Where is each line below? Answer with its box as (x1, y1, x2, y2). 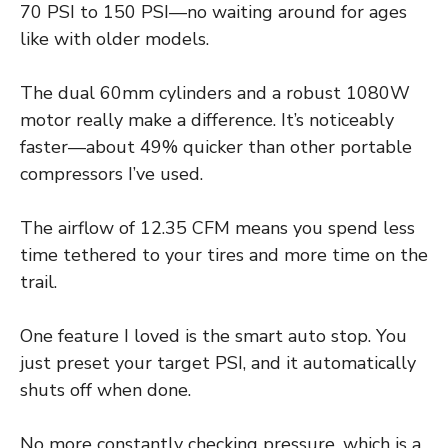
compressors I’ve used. (20, 162, 203, 187)
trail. (20, 270, 57, 295)
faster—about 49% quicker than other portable (20, 135, 412, 160)
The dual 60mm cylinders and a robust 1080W (20, 81, 410, 106)
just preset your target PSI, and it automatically (20, 351, 416, 376)
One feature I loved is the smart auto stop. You (20, 324, 407, 349)
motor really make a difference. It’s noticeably (20, 108, 394, 133)
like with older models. (20, 27, 209, 52)
